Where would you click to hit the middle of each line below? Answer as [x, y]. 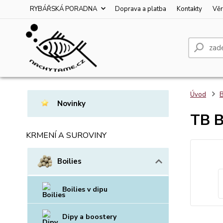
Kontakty [189, 9]
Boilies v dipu [85, 189]
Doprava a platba [141, 9]
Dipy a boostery [89, 217]
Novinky [71, 104]
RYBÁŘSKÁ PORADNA [63, 9]
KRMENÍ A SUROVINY [66, 135]
